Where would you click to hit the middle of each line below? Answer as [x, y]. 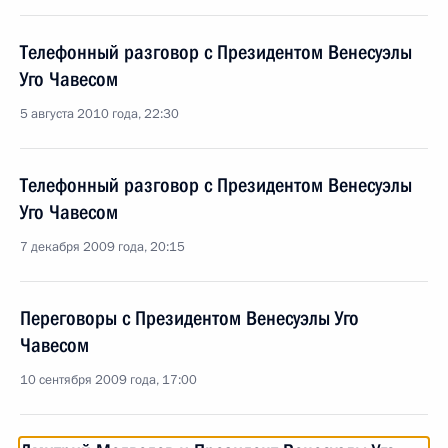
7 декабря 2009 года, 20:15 [102, 247]
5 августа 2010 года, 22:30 [99, 114]
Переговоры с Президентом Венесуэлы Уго [189, 318]
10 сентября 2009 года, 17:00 [108, 380]
